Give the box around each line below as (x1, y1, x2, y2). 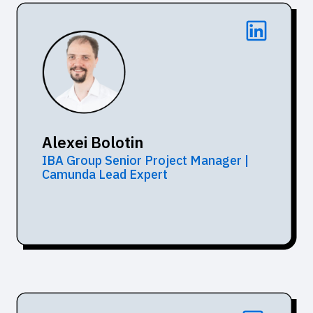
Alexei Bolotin (42, 131, 143, 152)
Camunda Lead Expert (42, 166, 168, 182)
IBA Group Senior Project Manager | (42, 152, 249, 168)
